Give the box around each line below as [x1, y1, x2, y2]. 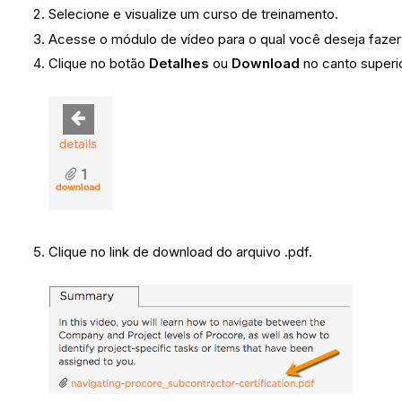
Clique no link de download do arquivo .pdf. [48, 243, 317, 261]
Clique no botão [48, 55, 150, 73]
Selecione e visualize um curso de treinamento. [48, 4, 339, 22]
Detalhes [149, 55, 210, 73]
